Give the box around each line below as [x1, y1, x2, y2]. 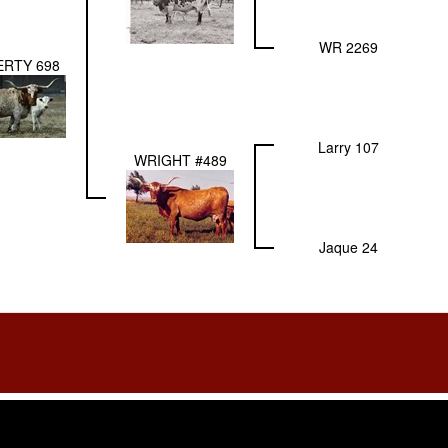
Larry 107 [317, 137, 379, 158]
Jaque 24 [318, 237, 378, 258]
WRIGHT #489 [133, 150, 227, 171]
